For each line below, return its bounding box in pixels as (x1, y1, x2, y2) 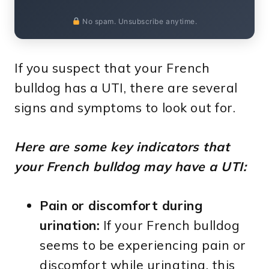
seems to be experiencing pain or (40, 237, 246, 253)
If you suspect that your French (14, 60, 210, 76)
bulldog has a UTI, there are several (14, 80, 238, 96)
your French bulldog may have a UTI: (14, 159, 247, 175)
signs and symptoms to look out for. (14, 100, 236, 116)
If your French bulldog (100, 217, 240, 234)
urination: (40, 217, 100, 234)
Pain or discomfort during (40, 198, 203, 214)
